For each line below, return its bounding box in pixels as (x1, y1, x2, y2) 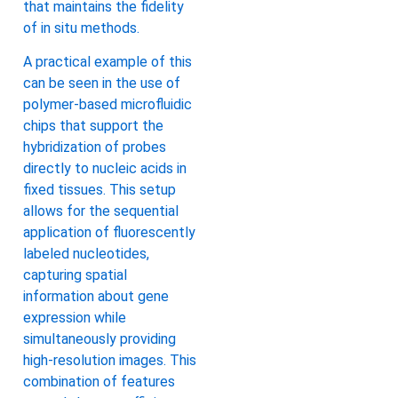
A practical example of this (23, 53, 192, 71)
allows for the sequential (23, 203, 179, 220)
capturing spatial (23, 267, 127, 284)
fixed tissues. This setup (23, 181, 176, 199)
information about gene (23, 288, 169, 306)
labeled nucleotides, (23, 245, 149, 263)
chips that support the (23, 117, 163, 135)
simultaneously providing (23, 330, 176, 348)
